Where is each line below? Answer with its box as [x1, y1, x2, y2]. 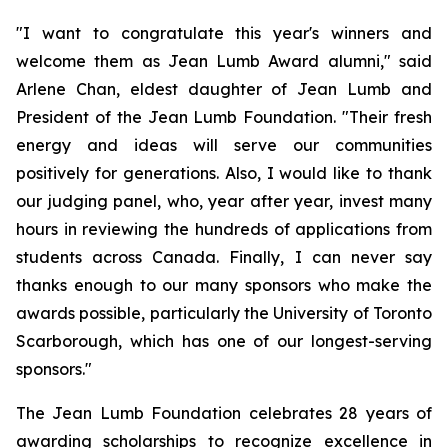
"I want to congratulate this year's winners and [16, 23, 432, 43]
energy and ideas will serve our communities [16, 135, 432, 155]
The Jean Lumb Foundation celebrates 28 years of [16, 403, 432, 423]
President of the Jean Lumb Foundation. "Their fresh [16, 107, 432, 127]
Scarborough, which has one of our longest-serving [16, 331, 432, 351]
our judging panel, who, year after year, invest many [16, 191, 432, 211]
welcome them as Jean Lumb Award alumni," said [16, 51, 432, 71]
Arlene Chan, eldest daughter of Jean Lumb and [16, 79, 432, 99]
